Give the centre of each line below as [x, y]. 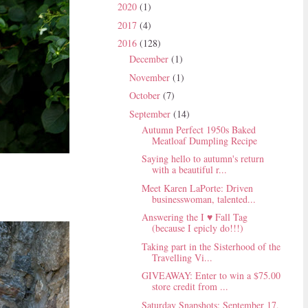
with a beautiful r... [189, 170]
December [150, 59]
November [151, 77]
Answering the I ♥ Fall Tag [194, 217]
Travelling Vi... [182, 257]
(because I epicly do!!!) [197, 228]
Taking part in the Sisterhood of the [211, 246]
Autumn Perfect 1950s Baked [198, 129]
